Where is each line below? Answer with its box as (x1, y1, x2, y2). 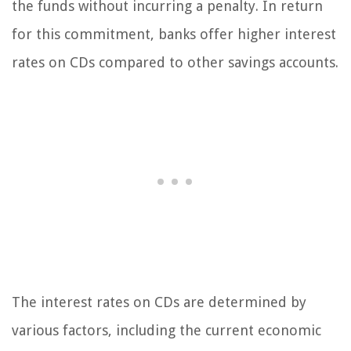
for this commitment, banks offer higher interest (12, 26, 336, 43)
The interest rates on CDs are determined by (12, 294, 306, 311)
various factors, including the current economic (12, 322, 321, 339)
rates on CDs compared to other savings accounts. (12, 54, 338, 71)
